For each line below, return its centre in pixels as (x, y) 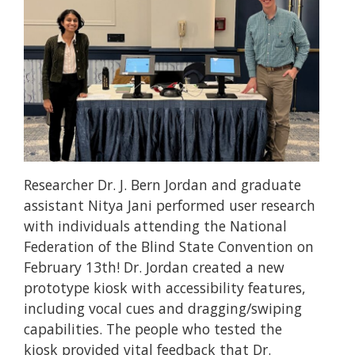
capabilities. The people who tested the (153, 329)
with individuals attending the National (155, 226)
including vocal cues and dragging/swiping (163, 309)
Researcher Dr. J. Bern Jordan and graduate (162, 185)
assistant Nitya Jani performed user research (170, 206)
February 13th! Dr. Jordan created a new (154, 267)
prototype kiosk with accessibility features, (165, 288)
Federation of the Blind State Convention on (169, 247)
